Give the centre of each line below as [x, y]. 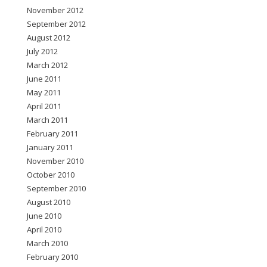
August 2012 [49, 38]
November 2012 [55, 10]
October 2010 [51, 175]
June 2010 [44, 216]
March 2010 [47, 243]
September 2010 [56, 188]
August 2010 [49, 202]
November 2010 [55, 161]
